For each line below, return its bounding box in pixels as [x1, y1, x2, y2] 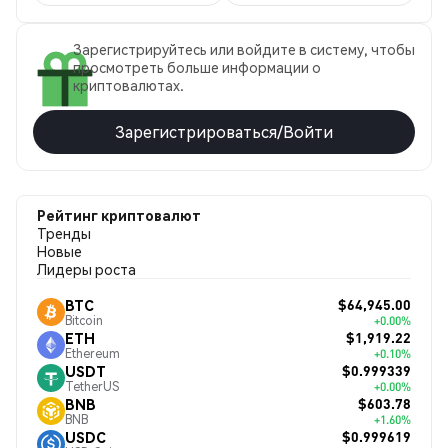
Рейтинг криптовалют [37, 206, 201, 224]
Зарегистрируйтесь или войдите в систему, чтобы [73, 40, 415, 58]
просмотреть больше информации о [73, 58, 321, 76]
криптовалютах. [73, 76, 184, 94]
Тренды [37, 224, 91, 242]
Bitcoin [65, 312, 103, 328]
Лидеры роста [37, 260, 136, 278]
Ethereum [65, 345, 120, 361]
